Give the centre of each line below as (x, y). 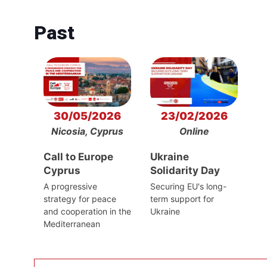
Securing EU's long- (188, 187)
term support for (182, 199)
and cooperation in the (87, 212)
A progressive (70, 187)
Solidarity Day (185, 171)
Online (194, 132)
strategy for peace (80, 199)
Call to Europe (78, 157)
